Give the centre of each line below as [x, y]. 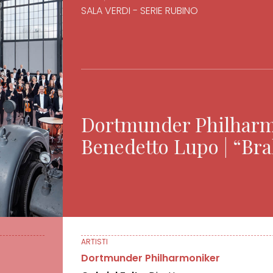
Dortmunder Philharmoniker [151, 258]
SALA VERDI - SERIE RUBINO [140, 10]
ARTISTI [95, 241]
